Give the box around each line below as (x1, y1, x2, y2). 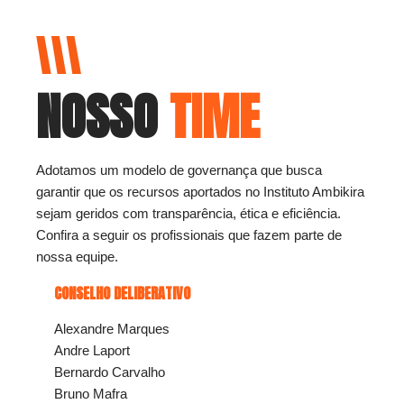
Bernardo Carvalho (54, 364, 165, 381)
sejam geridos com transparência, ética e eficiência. (36, 206, 341, 222)
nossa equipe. (36, 249, 118, 265)
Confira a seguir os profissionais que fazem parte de (36, 227, 342, 243)
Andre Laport (54, 343, 130, 359)
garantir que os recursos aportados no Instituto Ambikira (36, 184, 364, 200)
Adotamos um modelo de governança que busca (36, 162, 322, 179)
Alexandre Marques (54, 321, 170, 337)
